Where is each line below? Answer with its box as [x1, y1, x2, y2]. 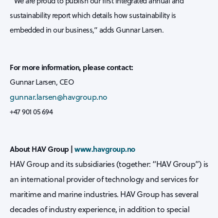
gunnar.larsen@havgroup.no [10, 91, 108, 102]
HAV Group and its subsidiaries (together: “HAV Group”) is [10, 159, 208, 169]
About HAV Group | [10, 144, 74, 154]
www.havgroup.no [74, 144, 135, 154]
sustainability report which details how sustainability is [10, 10, 176, 20]
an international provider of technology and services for [10, 174, 198, 184]
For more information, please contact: [10, 62, 133, 73]
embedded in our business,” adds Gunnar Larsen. [10, 25, 163, 35]
